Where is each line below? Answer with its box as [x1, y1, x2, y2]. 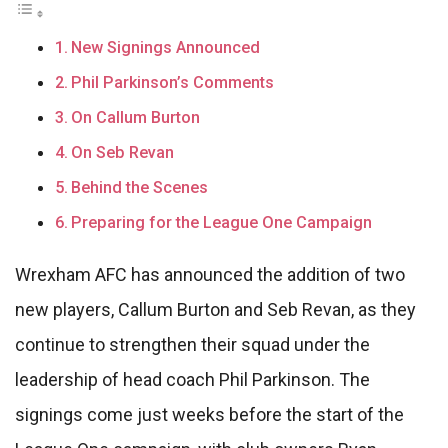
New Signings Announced [71, 38, 261, 58]
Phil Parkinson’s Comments [71, 73, 275, 93]
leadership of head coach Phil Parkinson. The [15, 369, 370, 391]
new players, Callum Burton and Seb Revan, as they [15, 299, 416, 321]
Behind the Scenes [71, 178, 209, 198]
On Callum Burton [71, 108, 201, 128]
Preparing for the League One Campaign [71, 213, 373, 233]
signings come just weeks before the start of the [15, 404, 404, 426]
